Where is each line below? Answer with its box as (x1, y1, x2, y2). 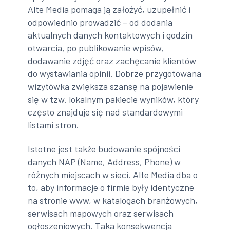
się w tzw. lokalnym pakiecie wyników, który (28, 93, 199, 105)
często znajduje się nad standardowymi (28, 106, 183, 118)
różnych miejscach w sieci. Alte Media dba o (28, 169, 198, 181)
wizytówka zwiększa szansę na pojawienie (28, 80, 194, 92)
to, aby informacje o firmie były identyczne (28, 182, 195, 194)
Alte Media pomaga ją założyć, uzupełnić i (28, 3, 191, 15)
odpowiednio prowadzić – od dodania (28, 16, 173, 28)
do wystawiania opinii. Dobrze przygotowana (28, 67, 202, 79)
